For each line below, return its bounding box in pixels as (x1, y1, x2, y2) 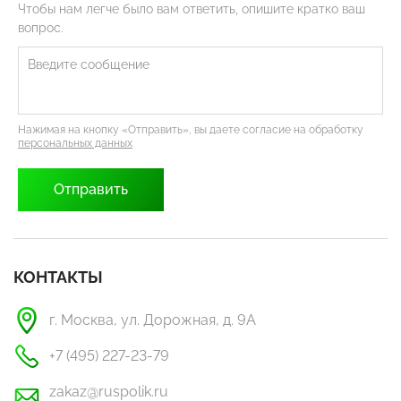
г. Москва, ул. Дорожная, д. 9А (49, 311, 256, 329)
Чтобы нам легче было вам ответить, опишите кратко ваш (18, 2, 365, 17)
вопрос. (18, 21, 64, 36)
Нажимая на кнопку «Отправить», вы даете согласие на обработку (18, 124, 363, 137)
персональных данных (18, 137, 132, 150)
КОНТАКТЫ (13, 268, 103, 287)
